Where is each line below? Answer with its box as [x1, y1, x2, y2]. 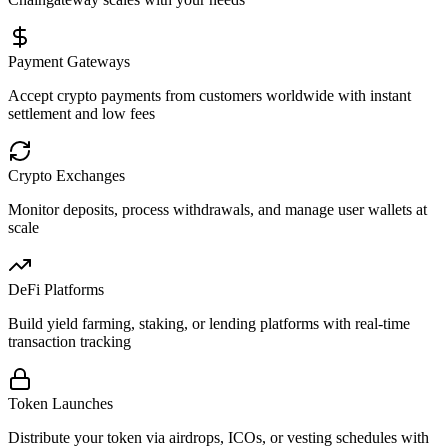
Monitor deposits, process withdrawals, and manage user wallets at [8, 201, 427, 219]
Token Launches [8, 395, 113, 413]
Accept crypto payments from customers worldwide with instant [8, 87, 411, 105]
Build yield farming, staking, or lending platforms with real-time [8, 315, 410, 333]
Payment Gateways [8, 53, 130, 71]
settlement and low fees [8, 105, 155, 123]
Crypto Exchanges [8, 167, 125, 185]
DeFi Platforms [8, 281, 104, 299]
